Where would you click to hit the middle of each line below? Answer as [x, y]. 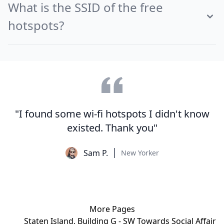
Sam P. [95, 153]
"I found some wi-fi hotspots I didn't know [112, 114]
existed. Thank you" [112, 128]
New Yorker [140, 153]
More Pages [112, 209]
